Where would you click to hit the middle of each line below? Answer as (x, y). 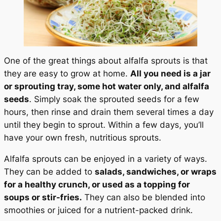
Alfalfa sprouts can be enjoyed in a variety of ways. (106, 159)
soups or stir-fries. (43, 198)
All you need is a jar (170, 74)
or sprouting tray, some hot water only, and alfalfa (107, 87)
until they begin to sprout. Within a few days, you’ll (104, 125)
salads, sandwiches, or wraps (156, 172)
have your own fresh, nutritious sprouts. (83, 138)
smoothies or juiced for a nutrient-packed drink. (98, 210)
